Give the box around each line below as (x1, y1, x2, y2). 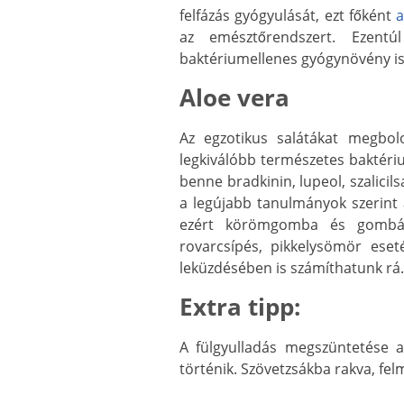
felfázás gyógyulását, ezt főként (179, 5, 397, 25)
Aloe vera (179, 81, 289, 114)
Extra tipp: (179, 290, 300, 323)
